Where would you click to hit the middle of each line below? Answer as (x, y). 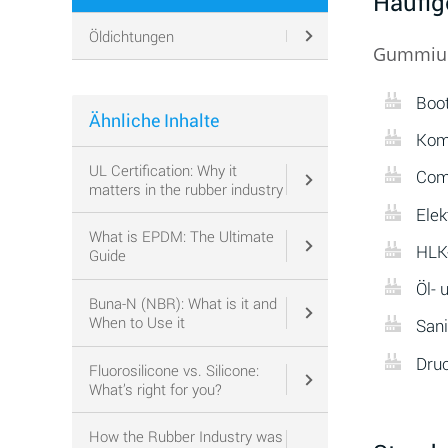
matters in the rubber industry (185, 188)
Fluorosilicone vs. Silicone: (173, 369)
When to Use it (136, 321)
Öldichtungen (131, 35)
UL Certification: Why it (162, 169)
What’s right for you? (155, 388)
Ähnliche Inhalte (153, 119)
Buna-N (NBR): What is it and (182, 302)
